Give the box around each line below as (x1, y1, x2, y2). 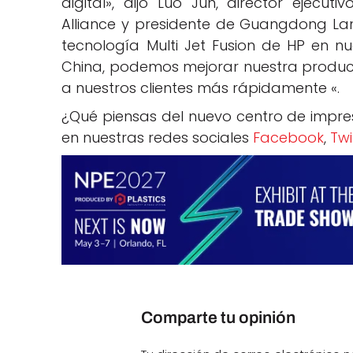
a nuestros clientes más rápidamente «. (61, 78, 340, 98)
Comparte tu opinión (141, 309, 296, 327)
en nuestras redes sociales (61, 128, 254, 148)
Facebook (253, 128, 325, 148)
